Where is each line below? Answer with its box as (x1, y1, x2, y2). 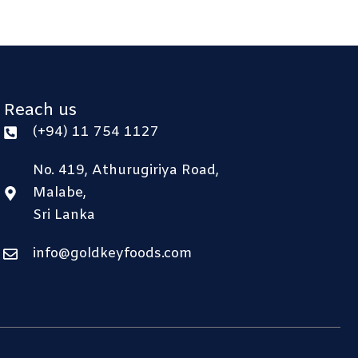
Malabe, (33, 184, 87, 203)
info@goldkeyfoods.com (33, 245, 193, 264)
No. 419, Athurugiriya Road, (33, 161, 220, 181)
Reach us (2, 100, 77, 123)
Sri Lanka (33, 206, 96, 225)
